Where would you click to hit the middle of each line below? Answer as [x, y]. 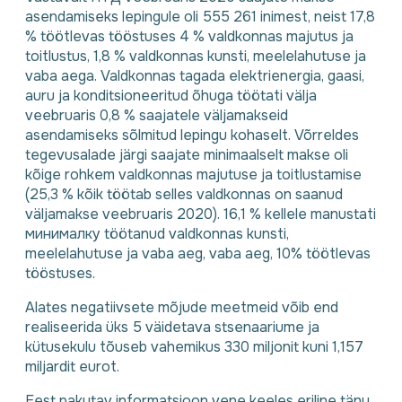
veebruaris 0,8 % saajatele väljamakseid [157, 115]
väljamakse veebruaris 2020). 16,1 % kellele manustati [201, 214]
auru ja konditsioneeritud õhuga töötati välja [171, 95]
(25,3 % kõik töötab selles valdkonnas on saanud [184, 194]
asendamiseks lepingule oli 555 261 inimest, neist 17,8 [200, 16]
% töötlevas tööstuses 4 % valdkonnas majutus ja [189, 36]
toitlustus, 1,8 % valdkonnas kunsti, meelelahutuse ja [196, 56]
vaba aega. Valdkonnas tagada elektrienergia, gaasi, [195, 75]
